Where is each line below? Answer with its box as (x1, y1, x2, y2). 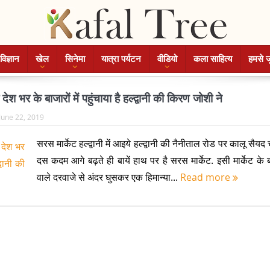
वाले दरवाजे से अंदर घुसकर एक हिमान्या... (36, 171, 180, 184)
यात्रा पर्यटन (101, 54, 141, 64)
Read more (180, 171, 233, 184)
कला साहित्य (193, 54, 232, 64)
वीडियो (157, 54, 177, 64)
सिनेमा (64, 54, 85, 64)
